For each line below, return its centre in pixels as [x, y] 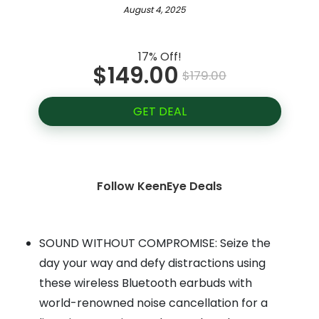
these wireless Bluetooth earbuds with [146, 283]
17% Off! [159, 57]
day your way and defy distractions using [152, 263]
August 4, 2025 [154, 10]
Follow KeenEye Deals [159, 187]
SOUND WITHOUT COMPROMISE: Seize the [155, 244]
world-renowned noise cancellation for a [153, 303]
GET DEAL [159, 112]
